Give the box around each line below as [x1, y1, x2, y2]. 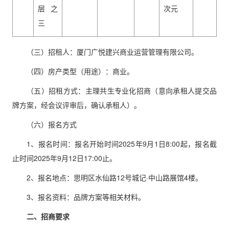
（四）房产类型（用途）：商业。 [27, 66, 134, 76]
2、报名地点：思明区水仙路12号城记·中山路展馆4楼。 [27, 172, 202, 182]
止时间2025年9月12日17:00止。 [12, 153, 117, 163]
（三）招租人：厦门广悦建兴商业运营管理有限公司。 [27, 47, 198, 57]
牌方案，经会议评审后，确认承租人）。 [12, 100, 141, 110]
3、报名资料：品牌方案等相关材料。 [27, 192, 145, 202]
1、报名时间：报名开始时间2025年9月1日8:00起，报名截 [27, 139, 217, 149]
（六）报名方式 [27, 119, 77, 129]
